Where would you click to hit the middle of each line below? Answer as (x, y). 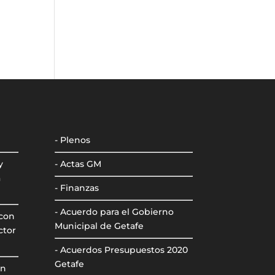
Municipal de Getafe (99, 226)
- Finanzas (77, 188)
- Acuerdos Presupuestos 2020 (122, 250)
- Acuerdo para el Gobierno (114, 211)
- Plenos (73, 140)
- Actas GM (78, 164)
